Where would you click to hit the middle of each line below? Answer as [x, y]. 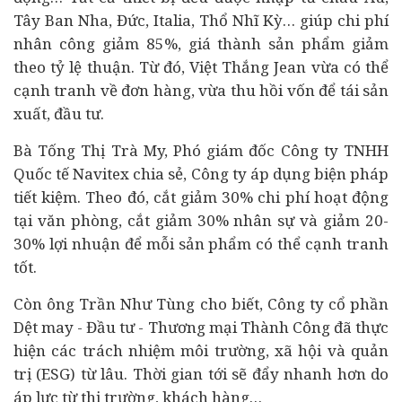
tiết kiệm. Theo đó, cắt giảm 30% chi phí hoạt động [201, 197]
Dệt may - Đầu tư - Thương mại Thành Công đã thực [201, 327]
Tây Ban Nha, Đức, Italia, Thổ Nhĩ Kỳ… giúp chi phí [201, 20]
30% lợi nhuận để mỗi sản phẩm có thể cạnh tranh [201, 244]
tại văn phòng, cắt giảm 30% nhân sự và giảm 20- [201, 220]
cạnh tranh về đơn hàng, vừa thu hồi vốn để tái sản [201, 90]
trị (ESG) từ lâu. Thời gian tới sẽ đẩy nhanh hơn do [201, 374]
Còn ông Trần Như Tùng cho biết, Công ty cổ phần [201, 304]
